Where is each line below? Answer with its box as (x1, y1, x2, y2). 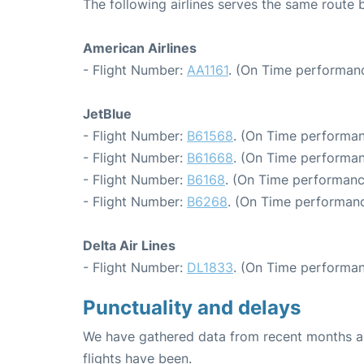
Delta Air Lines (83, 237, 175, 253)
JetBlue (83, 106, 132, 122)
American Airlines (83, 40, 197, 56)
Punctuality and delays (83, 296, 301, 319)
